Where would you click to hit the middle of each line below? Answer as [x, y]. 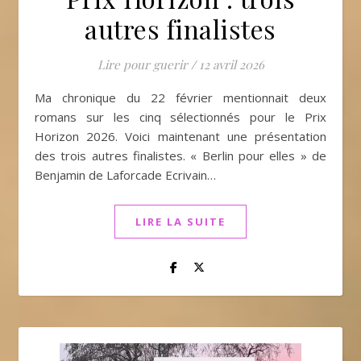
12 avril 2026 [231, 64]
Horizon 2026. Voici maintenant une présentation [180, 136]
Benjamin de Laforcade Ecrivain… [125, 175]
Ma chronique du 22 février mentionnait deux [40, 98]
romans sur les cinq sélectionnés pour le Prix [180, 117]
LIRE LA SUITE [180, 222]
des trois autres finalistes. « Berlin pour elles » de [180, 156]
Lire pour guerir [142, 64]
